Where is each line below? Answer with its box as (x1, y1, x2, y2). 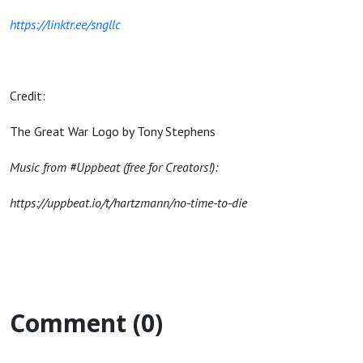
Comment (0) (10, 306, 163, 340)
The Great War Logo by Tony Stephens (10, 123, 216, 139)
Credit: (10, 88, 45, 104)
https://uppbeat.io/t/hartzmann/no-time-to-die (10, 194, 247, 211)
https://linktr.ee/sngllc (10, 16, 121, 32)
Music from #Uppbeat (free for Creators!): (10, 159, 218, 175)
